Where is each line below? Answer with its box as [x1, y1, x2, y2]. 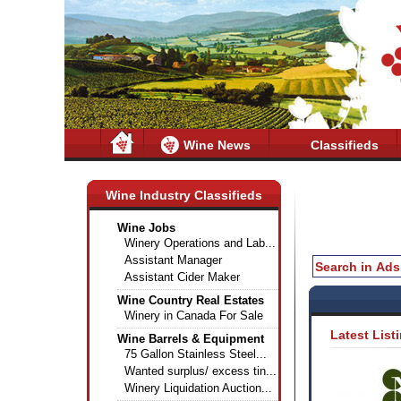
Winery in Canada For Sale [124, 309, 263, 322]
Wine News [183, 138, 251, 152]
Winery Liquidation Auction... [124, 381, 272, 395]
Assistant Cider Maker [124, 270, 240, 284]
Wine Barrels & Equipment [117, 332, 264, 346]
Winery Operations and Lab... [124, 236, 276, 250]
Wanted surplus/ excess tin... [124, 364, 277, 378]
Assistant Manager [124, 253, 222, 267]
